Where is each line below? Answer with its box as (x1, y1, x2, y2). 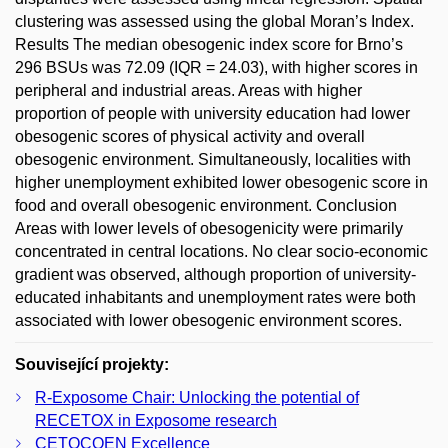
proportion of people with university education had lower (15, 105, 410, 123)
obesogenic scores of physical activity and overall (15, 128, 365, 146)
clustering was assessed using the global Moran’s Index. (15, 13, 414, 31)
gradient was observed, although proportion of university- (15, 266, 416, 284)
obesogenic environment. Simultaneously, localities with (15, 151, 411, 169)
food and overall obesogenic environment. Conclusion (15, 197, 397, 215)
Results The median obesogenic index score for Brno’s (15, 36, 403, 54)
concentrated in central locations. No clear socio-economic (15, 243, 428, 261)
